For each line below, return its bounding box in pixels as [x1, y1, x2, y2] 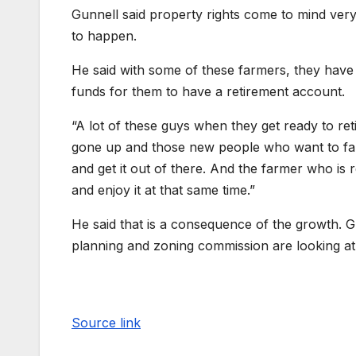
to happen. [72, 27, 137, 44]
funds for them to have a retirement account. [72, 83, 345, 99]
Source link [72, 314, 141, 331]
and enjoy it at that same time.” [72, 181, 255, 198]
